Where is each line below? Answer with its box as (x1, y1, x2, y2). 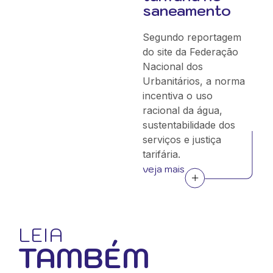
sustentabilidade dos (142, 119, 235, 131)
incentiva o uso (142, 90, 213, 102)
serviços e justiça (142, 133, 221, 146)
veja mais (142, 163, 185, 175)
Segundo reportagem (142, 31, 241, 43)
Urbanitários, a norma (142, 75, 245, 87)
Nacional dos (142, 60, 203, 73)
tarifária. (142, 148, 180, 160)
